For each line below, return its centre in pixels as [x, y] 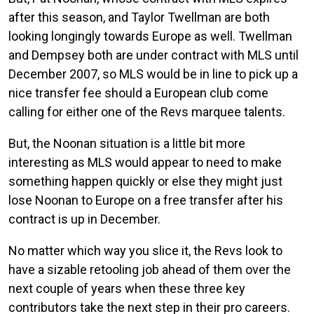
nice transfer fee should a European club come [138, 93]
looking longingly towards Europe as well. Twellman [150, 36]
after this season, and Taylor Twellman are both [139, 17]
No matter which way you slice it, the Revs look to [145, 250]
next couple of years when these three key [127, 288]
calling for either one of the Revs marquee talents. [147, 111]
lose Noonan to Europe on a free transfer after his [146, 200]
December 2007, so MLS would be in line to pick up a [153, 74]
